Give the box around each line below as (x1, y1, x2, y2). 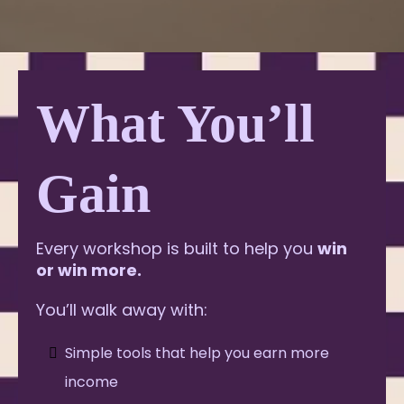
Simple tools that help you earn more (65, 342, 329, 363)
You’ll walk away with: (36, 298, 207, 321)
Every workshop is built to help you (36, 236, 317, 260)
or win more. (36, 258, 142, 281)
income (65, 371, 118, 392)
